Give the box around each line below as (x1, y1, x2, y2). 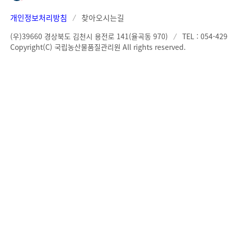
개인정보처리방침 (10, 12, 67, 23)
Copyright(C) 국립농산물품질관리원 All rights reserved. (10, 42, 186, 52)
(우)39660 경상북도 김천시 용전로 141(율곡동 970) (10, 31, 168, 41)
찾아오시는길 (81, 12, 124, 23)
